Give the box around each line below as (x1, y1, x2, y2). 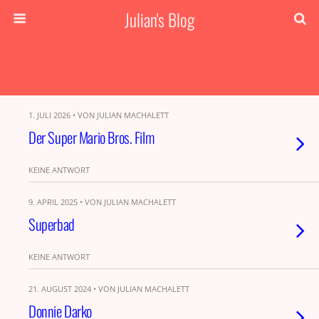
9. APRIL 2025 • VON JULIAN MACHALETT (28, 197, 176, 207)
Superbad (28, 213, 75, 235)
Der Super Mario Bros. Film (28, 126, 155, 148)
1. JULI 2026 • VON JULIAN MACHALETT (28, 110, 169, 120)
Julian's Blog (125, 6, 194, 32)
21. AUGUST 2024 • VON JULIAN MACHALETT (28, 283, 189, 294)
